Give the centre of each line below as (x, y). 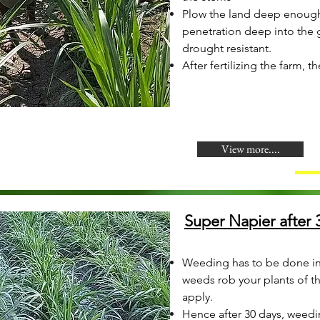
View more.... (250, 149)
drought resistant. (227, 48)
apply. (197, 297)
